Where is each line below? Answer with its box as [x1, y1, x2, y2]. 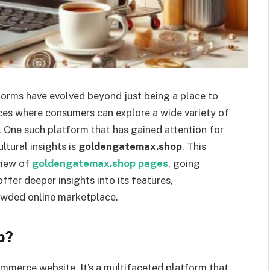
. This [182, 140, 206, 152]
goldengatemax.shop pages [32, 157, 168, 169]
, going [168, 157, 200, 169]
